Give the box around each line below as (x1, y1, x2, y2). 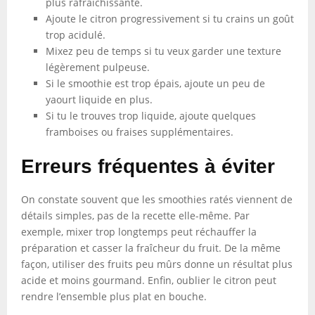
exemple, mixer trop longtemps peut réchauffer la (21, 225, 257, 238)
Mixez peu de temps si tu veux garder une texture (46, 44, 281, 58)
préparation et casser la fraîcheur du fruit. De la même (21, 241, 281, 255)
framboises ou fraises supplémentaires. (46, 125, 233, 139)
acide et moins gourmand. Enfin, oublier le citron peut (21, 274, 276, 287)
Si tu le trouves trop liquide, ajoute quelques (46, 109, 256, 122)
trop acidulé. (46, 28, 105, 41)
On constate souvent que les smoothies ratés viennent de (21, 193, 292, 206)
